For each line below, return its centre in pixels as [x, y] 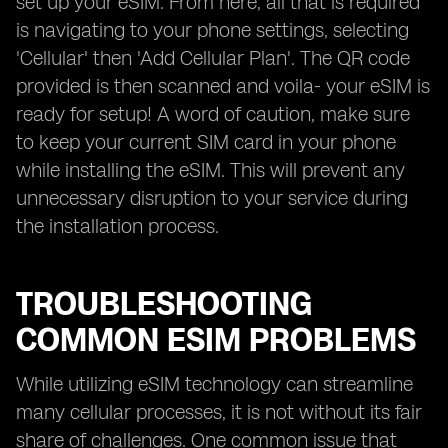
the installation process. [117, 226]
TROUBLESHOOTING [164, 304]
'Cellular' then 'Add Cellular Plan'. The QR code [213, 58]
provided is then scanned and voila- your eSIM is [223, 86]
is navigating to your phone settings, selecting [212, 30]
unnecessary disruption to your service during [212, 198]
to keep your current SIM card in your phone [206, 142]
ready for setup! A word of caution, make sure [213, 114]
